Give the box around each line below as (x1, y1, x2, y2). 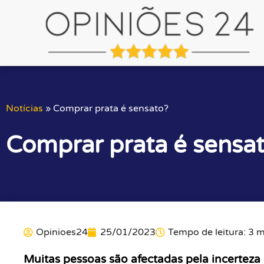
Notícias (6, 102, 43, 114)
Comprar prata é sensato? (53, 102, 169, 114)
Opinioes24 (36, 226, 88, 239)
